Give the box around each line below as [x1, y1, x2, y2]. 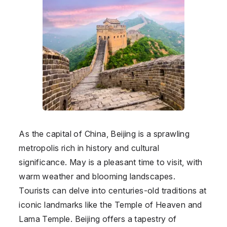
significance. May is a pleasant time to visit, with [19, 157, 203, 167]
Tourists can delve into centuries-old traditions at [19, 185, 207, 196]
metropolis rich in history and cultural [19, 142, 159, 153]
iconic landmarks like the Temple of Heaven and [19, 199, 202, 210]
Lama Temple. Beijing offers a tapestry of [19, 213, 177, 224]
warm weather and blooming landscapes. [19, 171, 176, 181]
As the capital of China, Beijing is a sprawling [19, 128, 190, 139]
